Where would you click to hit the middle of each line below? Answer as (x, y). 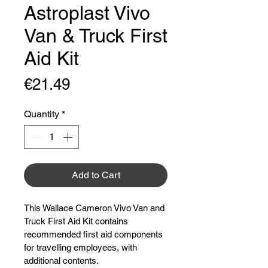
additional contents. (61, 261)
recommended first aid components (95, 234)
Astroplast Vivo (87, 13)
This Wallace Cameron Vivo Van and (95, 208)
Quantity (42, 114)
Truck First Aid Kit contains (77, 221)
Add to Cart (96, 175)
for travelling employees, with (82, 247)
